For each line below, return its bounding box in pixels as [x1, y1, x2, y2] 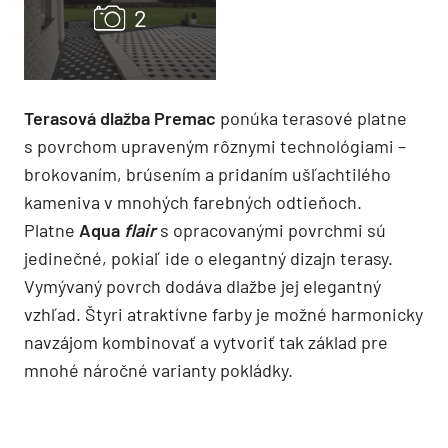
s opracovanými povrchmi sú [160, 218, 386, 241]
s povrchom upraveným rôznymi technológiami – [24, 134, 406, 157]
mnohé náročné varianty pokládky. [24, 358, 293, 381]
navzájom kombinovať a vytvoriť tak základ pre [24, 330, 388, 353]
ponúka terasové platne [220, 106, 407, 129]
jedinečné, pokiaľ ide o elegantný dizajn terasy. [24, 246, 393, 269]
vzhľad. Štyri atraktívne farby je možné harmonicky [24, 302, 423, 325]
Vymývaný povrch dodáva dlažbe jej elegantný [24, 274, 381, 297]
